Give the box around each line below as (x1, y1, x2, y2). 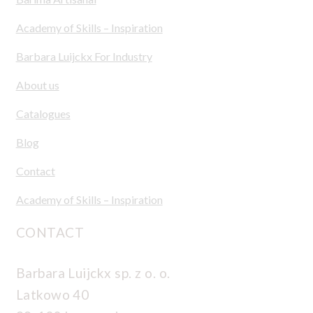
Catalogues (15, 106, 71, 120)
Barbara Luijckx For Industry (15, 49, 152, 63)
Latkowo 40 (15, 286, 89, 303)
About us (15, 78, 59, 92)
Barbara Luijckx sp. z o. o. (15, 264, 170, 281)
